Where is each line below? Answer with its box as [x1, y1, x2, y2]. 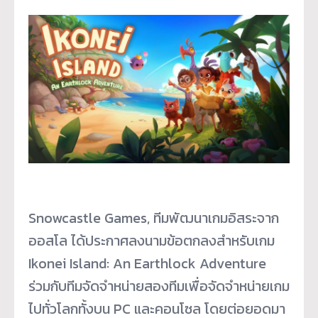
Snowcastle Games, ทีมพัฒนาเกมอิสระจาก [28, 207, 279, 229]
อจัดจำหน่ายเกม [199, 275, 290, 297]
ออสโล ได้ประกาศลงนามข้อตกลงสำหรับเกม [28, 230, 275, 252]
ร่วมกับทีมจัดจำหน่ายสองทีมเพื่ [28, 275, 199, 297]
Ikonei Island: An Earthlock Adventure [28, 253, 266, 275]
